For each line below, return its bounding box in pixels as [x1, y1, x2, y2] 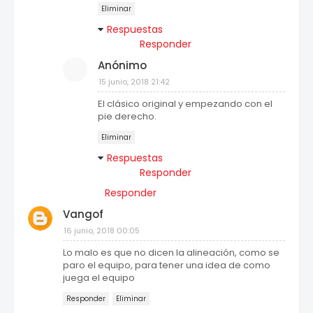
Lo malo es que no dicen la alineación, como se [63, 246, 279, 260]
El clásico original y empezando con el [98, 97, 272, 111]
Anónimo [98, 58, 147, 73]
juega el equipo [63, 271, 135, 285]
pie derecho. [98, 110, 156, 124]
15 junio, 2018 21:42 [99, 76, 170, 88]
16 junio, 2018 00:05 [64, 225, 140, 237]
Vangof [63, 207, 103, 222]
